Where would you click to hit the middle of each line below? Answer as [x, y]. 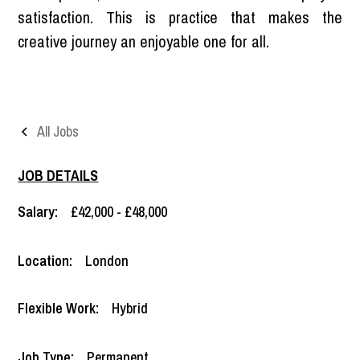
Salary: [38, 211]
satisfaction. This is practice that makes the [180, 17]
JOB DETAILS [58, 175]
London [107, 260]
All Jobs [58, 131]
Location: [45, 260]
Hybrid [130, 308]
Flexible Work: [59, 308]
